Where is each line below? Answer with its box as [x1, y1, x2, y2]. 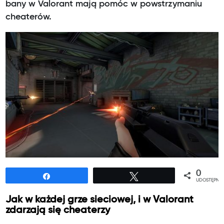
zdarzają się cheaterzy [5, 205, 110, 215]
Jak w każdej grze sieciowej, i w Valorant [5, 194, 194, 204]
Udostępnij [57, 171, 92, 180]
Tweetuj [144, 171, 169, 180]
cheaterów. [5, 12, 52, 21]
